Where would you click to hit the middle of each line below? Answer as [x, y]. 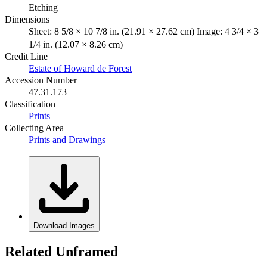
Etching [43, 7]
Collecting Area [34, 128]
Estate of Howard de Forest [80, 68]
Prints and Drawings [67, 139]
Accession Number [41, 80]
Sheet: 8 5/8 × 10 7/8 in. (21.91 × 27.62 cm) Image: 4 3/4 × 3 [144, 31]
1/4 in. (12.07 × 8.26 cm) [76, 44]
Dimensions [27, 19]
